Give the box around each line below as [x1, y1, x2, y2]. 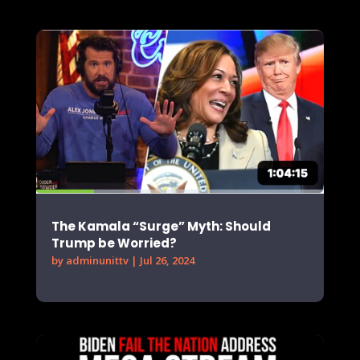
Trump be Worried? [51, 234, 177, 252]
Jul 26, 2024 [139, 252, 194, 268]
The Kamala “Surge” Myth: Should [51, 217, 271, 235]
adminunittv [65, 252, 129, 268]
